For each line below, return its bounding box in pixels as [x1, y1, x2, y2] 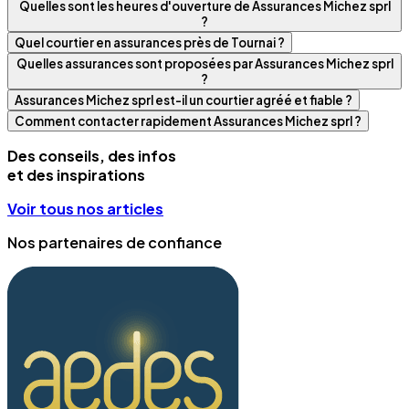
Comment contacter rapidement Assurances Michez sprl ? [15, 113, 362, 130]
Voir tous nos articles [7, 199, 163, 219]
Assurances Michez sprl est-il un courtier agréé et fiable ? [15, 92, 352, 109]
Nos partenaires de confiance [7, 233, 222, 253]
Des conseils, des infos [7, 146, 176, 166]
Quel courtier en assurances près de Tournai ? [15, 35, 285, 51]
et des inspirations [7, 165, 145, 185]
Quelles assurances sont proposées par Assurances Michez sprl [16, 56, 393, 72]
